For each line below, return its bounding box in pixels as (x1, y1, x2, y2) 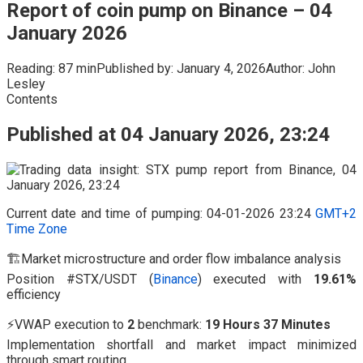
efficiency (6, 286, 61, 302)
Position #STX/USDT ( (6, 271, 153, 287)
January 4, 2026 (177, 60, 266, 76)
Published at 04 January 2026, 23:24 (6, 122, 330, 146)
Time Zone (6, 220, 67, 237)
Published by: (96, 60, 173, 76)
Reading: (6, 60, 55, 76)
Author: (266, 60, 305, 76)
